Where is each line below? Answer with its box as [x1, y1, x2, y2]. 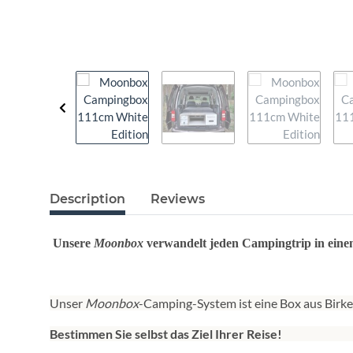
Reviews [150, 191, 205, 207]
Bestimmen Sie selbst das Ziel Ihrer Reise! [50, 326, 282, 342]
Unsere [53, 236, 94, 251]
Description [50, 191, 125, 207]
